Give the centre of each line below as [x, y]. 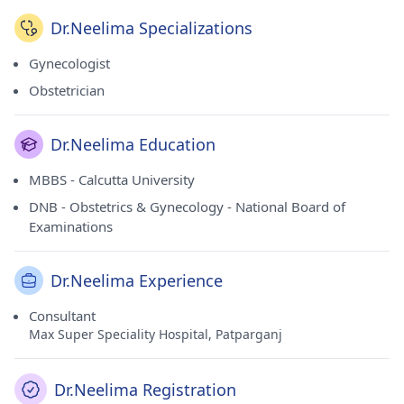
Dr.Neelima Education [133, 144]
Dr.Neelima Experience [137, 280]
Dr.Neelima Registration [145, 390]
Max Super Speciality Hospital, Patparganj [156, 334]
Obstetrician [67, 90]
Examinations [71, 226]
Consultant [62, 316]
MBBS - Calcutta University [112, 179]
